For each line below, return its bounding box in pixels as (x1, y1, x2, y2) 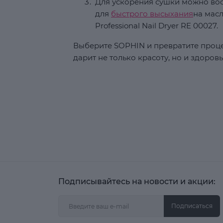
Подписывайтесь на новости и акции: (58, 177, 216, 186)
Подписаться (171, 202, 213, 210)
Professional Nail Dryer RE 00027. (95, 21, 218, 30)
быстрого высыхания (111, 9, 193, 18)
